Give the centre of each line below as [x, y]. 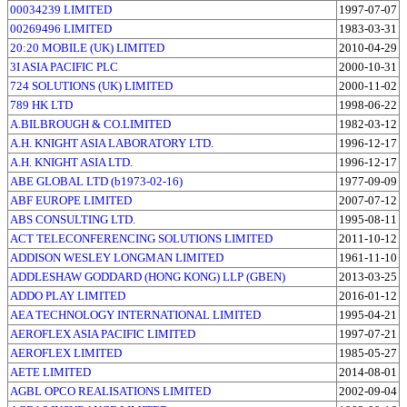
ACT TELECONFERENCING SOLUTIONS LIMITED [141, 238]
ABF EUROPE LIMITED [71, 200]
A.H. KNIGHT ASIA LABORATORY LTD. [112, 143]
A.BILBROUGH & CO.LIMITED [90, 124]
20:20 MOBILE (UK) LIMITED [87, 47]
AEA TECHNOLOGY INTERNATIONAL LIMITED [135, 314]
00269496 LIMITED [61, 28]
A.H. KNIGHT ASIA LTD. [71, 162]
